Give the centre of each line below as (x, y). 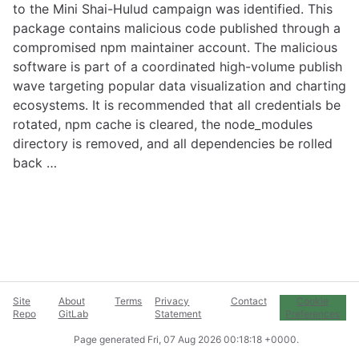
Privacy (172, 301)
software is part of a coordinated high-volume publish (177, 67)
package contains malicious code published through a (177, 28)
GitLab (73, 314)
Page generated (110, 339)
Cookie (313, 301)
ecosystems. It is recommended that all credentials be (177, 105)
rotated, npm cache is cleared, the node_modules (163, 124)
